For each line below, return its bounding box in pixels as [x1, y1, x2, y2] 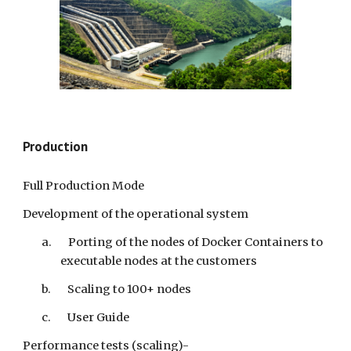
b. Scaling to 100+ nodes [42, 281, 192, 296]
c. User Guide [42, 309, 130, 324]
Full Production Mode [23, 178, 147, 193]
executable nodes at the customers [60, 253, 258, 268]
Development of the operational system [23, 206, 249, 221]
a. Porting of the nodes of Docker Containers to [42, 234, 324, 249]
